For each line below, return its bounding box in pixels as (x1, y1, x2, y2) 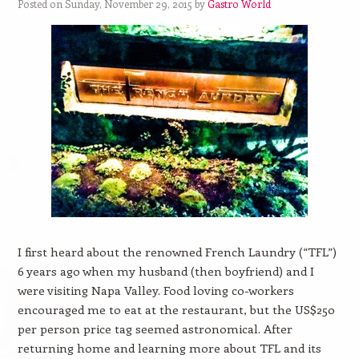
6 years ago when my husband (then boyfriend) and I (17, 263, 314, 279)
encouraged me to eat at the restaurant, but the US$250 (17, 301, 335, 317)
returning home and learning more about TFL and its (17, 340, 321, 356)
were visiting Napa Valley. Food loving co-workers (17, 282, 294, 298)
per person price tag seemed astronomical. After (17, 321, 292, 337)
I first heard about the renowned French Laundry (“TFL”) (17, 244, 337, 260)
